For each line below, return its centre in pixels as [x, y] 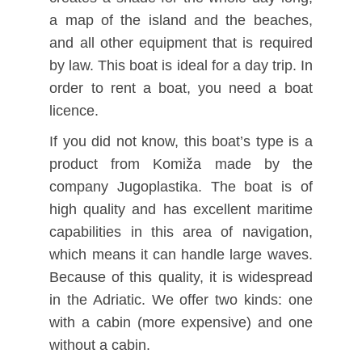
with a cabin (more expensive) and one [181, 323]
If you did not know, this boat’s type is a [181, 142]
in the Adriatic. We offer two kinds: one [181, 300]
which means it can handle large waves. [181, 255]
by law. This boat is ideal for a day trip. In [181, 66]
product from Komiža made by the [181, 164]
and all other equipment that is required [181, 43]
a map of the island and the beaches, [181, 21]
